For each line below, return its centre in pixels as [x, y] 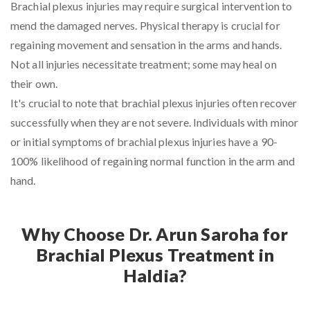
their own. [34, 83]
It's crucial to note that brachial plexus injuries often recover [154, 102]
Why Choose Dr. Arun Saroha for [155, 234]
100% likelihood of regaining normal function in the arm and [153, 161]
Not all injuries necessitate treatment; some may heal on [144, 64]
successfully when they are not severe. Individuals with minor [155, 122]
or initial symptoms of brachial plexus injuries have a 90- [144, 141]
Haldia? [155, 275]
